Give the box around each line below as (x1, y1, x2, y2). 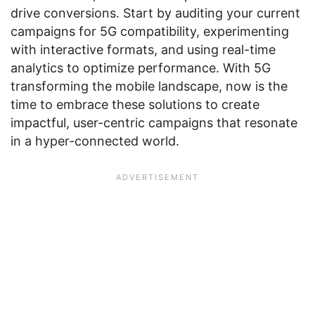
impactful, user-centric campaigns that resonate (11, 115, 297, 130)
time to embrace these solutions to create (11, 97, 259, 112)
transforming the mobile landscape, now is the (11, 79, 288, 94)
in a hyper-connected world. (11, 134, 179, 148)
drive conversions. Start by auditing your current (11, 6, 300, 20)
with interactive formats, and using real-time (11, 42, 276, 57)
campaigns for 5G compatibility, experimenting (11, 24, 289, 39)
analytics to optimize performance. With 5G (11, 60, 271, 75)
